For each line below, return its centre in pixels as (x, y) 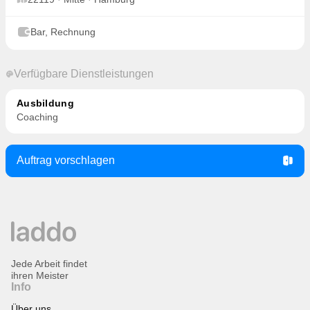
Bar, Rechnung (66, 32)
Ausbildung (45, 103)
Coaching (37, 117)
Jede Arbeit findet (49, 264)
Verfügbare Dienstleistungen (84, 74)
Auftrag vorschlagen (66, 160)
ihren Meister (40, 276)
